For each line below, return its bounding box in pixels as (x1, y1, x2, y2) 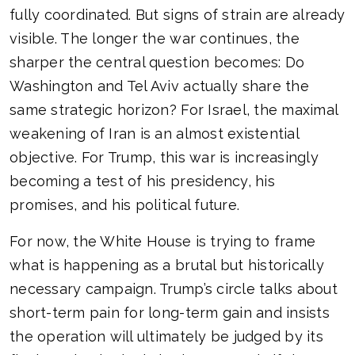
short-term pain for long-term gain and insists (10, 304, 330, 322)
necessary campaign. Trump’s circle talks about (10, 281, 338, 298)
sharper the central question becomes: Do (10, 54, 305, 71)
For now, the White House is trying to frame (10, 233, 316, 250)
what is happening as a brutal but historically (10, 257, 324, 274)
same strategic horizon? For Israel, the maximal (10, 101, 338, 119)
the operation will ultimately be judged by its (10, 328, 323, 345)
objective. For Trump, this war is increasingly (10, 149, 319, 166)
